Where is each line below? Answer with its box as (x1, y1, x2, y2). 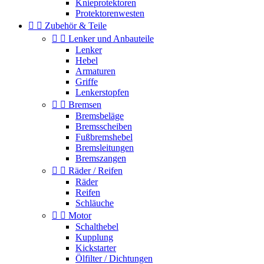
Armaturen (75, 66, 115, 76)
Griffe (75, 77, 98, 87)
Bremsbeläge (75, 111, 124, 121)
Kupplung (75, 232, 113, 242)
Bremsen (68, 100, 101, 110)
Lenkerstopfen (75, 87, 129, 97)
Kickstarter (75, 243, 116, 253)
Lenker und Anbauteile (68, 34, 154, 44)
